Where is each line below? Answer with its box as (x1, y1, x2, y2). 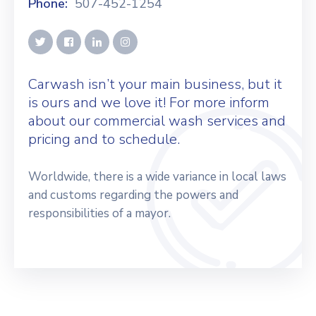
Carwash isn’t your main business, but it (28, 75, 282, 94)
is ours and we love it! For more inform (28, 93, 269, 112)
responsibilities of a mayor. (28, 205, 171, 221)
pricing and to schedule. (28, 130, 180, 149)
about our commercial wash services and (28, 111, 286, 130)
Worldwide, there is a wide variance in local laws (28, 169, 286, 185)
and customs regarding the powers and (28, 187, 238, 203)
